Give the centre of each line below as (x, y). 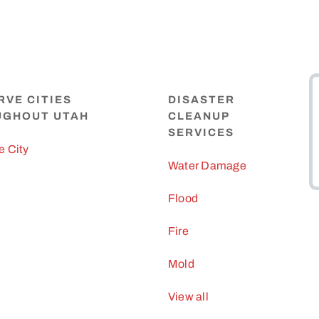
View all (188, 297)
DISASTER (201, 100)
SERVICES (201, 132)
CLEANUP (198, 116)
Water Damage (207, 166)
